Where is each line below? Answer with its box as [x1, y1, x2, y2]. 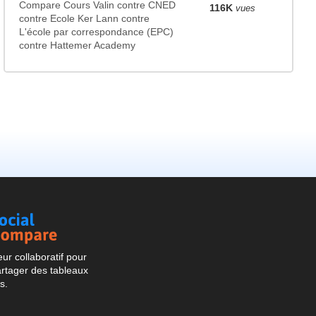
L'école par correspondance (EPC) [18, 26, 174, 37]
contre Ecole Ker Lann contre [18, 13, 150, 24]
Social [88, 212, 118, 224]
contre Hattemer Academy [18, 39, 135, 51]
